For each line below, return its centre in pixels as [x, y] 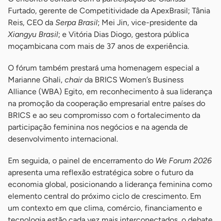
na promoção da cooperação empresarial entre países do [107, 104]
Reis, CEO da [32, 23]
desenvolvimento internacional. [63, 139]
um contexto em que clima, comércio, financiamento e [105, 208]
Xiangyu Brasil [33, 35]
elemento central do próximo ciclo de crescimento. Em [105, 196]
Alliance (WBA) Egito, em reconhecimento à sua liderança [110, 92]
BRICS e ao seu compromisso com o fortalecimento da [104, 115]
